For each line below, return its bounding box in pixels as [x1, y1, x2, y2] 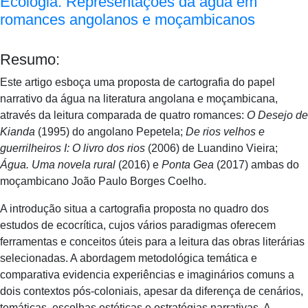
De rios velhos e [186, 125, 265, 137]
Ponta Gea [162, 158, 214, 170]
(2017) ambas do [214, 158, 299, 170]
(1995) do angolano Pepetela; [35, 125, 186, 137]
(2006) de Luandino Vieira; [145, 142, 278, 154]
